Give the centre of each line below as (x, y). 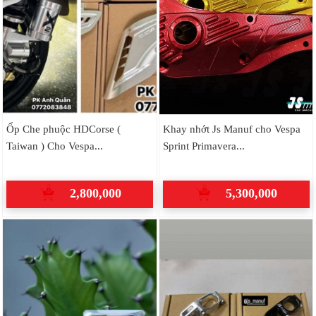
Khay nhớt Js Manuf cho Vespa (231, 128)
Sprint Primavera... (203, 145)
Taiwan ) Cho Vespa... (54, 145)
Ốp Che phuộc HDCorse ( (63, 128)
